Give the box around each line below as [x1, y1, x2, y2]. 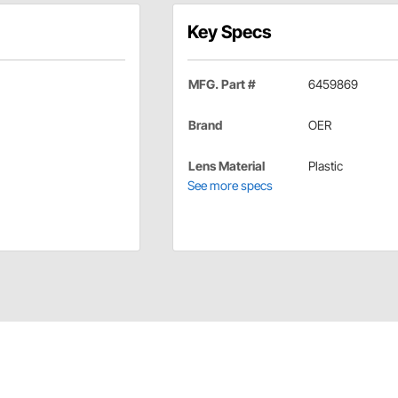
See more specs [187, 178, 273, 194]
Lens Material [187, 158, 265, 174]
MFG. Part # [187, 76, 256, 92]
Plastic [307, 158, 343, 174]
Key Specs [187, 21, 272, 44]
